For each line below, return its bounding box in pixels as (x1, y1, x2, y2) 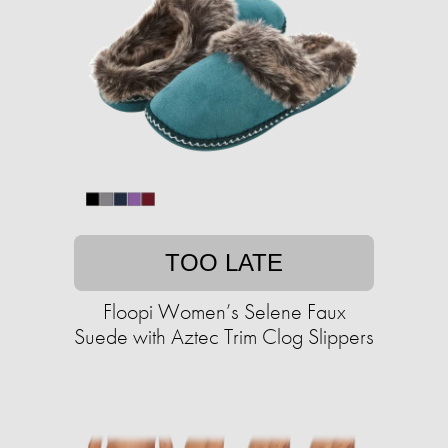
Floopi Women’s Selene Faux (102, 297, 346, 327)
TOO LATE (165, 249, 283, 277)
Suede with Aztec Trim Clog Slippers (74, 322, 374, 352)
